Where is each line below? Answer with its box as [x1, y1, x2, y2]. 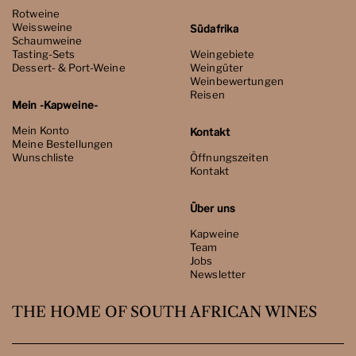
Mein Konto [12, 123, 70, 137]
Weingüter [190, 60, 244, 74]
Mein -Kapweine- [12, 98, 98, 111]
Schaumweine [12, 33, 83, 47]
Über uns [190, 201, 236, 215]
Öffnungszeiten [190, 150, 269, 164]
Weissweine [12, 20, 73, 33]
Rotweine [12, 6, 60, 20]
